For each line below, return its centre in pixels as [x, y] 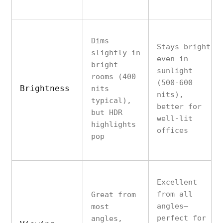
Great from [113, 195]
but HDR [107, 112]
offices [172, 130]
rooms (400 [113, 77]
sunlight [175, 71]
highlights [113, 124]
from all [175, 194]
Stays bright [184, 47]
